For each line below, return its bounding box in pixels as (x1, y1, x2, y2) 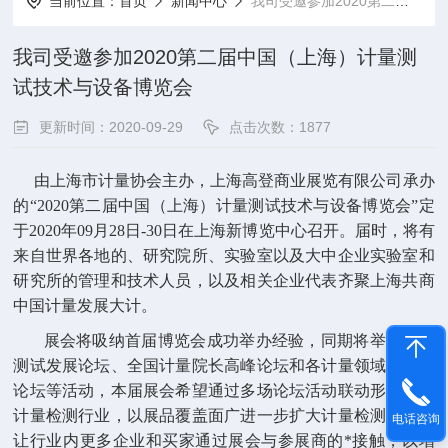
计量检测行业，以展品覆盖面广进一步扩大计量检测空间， (13, 407, 435, 424)
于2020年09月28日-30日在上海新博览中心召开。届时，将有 (13, 222, 435, 239)
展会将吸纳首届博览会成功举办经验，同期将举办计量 (13, 332, 435, 349)
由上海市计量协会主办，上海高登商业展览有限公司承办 (13, 172, 435, 189)
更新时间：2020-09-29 (39, 119, 184, 135)
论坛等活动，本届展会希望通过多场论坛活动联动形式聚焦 (13, 382, 435, 399)
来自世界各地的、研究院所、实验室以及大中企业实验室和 (13, 247, 435, 264)
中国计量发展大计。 (13, 297, 158, 314)
